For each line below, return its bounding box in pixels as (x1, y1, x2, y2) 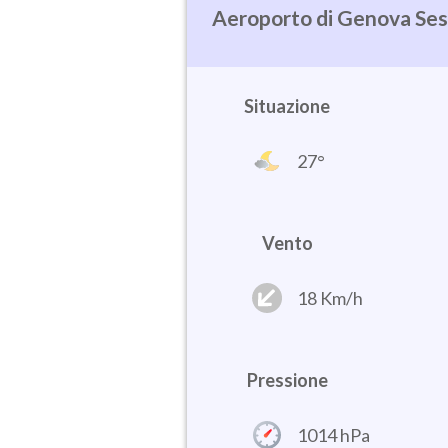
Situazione (244, 95, 330, 118)
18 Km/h (297, 286, 363, 309)
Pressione (246, 369, 328, 392)
